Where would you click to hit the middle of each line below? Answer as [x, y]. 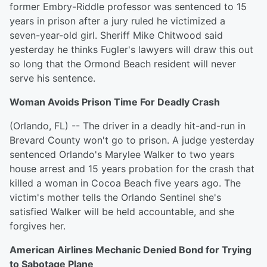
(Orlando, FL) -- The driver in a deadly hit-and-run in [128, 126]
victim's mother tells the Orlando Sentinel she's [115, 197]
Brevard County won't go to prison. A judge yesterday [132, 140]
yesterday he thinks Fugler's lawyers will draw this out [131, 49]
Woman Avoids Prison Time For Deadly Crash [115, 102]
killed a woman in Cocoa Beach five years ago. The [125, 183]
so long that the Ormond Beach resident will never [123, 64]
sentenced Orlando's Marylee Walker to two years [122, 154]
